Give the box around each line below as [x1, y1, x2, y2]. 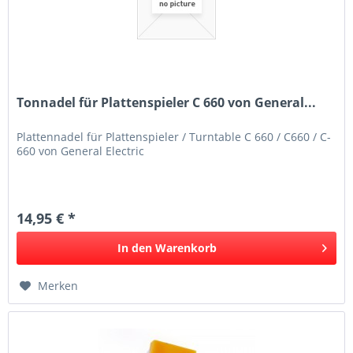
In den [117, 240, 153, 255]
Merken [38, 277, 79, 293]
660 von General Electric [17, 143, 145, 158]
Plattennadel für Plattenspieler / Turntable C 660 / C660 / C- [17, 128, 332, 144]
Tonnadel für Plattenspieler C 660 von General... [17, 93, 317, 111]
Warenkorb [155, 240, 217, 255]
